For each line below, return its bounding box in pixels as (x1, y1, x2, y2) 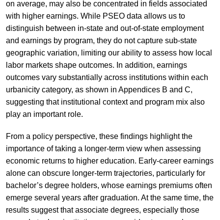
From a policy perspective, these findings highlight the (5, 132, 192, 140)
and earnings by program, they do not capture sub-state (5, 36, 197, 45)
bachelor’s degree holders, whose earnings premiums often (5, 181, 212, 190)
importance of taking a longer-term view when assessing (5, 144, 201, 153)
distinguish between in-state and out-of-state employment (5, 24, 204, 32)
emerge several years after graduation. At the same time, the (5, 193, 214, 202)
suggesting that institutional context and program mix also (5, 97, 205, 106)
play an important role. (5, 110, 83, 118)
